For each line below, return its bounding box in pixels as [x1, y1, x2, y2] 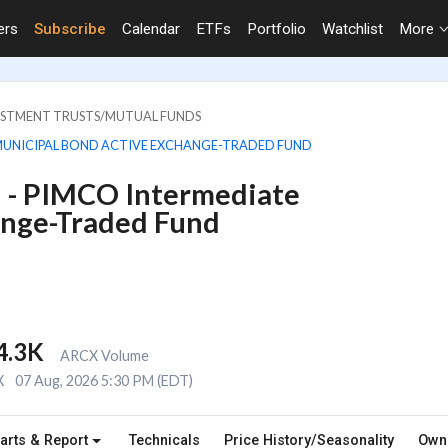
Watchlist [322, 19, 383, 38]
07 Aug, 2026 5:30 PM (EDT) [14, 371, 193, 389]
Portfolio [247, 19, 306, 38]
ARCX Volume [59, 346, 149, 364]
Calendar [122, 19, 180, 38]
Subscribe [34, 19, 106, 38]
